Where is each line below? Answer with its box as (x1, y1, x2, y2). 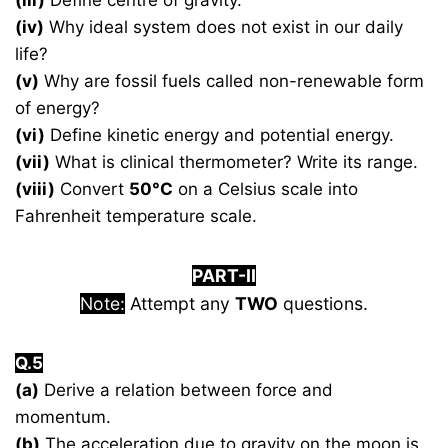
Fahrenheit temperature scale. (15, 206, 258, 227)
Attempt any (125, 293, 235, 315)
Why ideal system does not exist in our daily (44, 17, 404, 38)
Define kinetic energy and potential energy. (45, 125, 395, 146)
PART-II (192, 265, 256, 287)
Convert (55, 179, 130, 200)
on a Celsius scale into (173, 179, 359, 200)
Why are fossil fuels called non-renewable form (39, 71, 425, 92)
